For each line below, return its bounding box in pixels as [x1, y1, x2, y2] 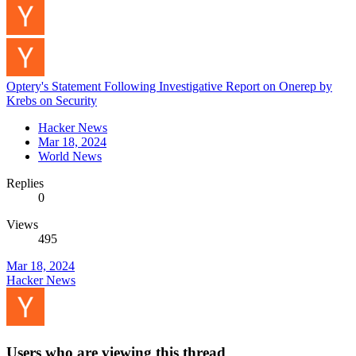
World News [38, 149, 102, 164]
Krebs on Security [6, 94, 97, 108]
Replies [6, 176, 44, 191]
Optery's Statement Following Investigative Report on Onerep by [6, 79, 332, 94]
